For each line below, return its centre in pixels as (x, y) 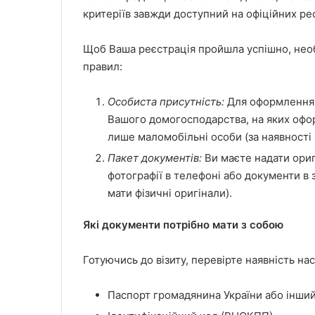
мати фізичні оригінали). (170, 193)
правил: (103, 67)
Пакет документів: (156, 158)
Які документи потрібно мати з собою (183, 225)
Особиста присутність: (166, 102)
